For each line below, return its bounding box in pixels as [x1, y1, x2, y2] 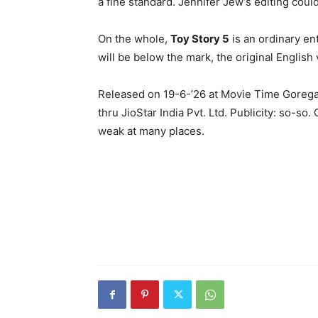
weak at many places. [98, 124, 204, 138]
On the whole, [98, 32, 170, 45]
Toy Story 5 [170, 32, 229, 45]
